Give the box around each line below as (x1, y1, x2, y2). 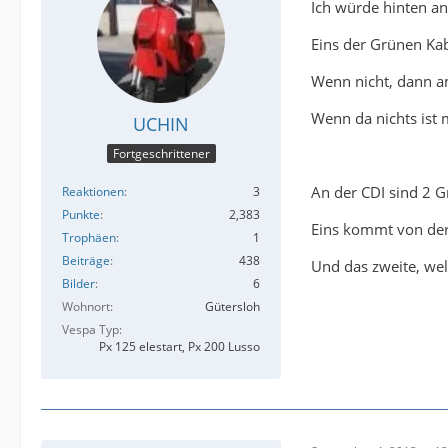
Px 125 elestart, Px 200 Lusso (99, 338, 260, 356)
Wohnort (62, 298, 110, 316)
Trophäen (62, 229, 116, 247)
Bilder (62, 275, 95, 293)
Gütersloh (205, 298, 260, 316)
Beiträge (62, 252, 110, 270)
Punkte (62, 206, 100, 224)
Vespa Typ (62, 321, 119, 339)
